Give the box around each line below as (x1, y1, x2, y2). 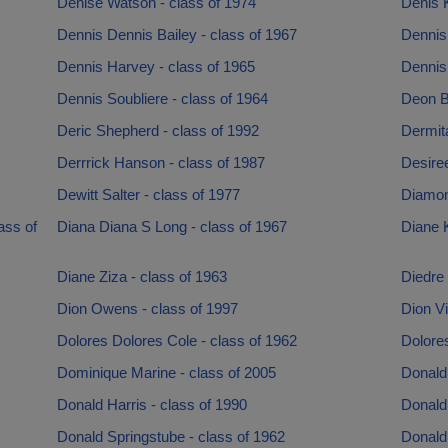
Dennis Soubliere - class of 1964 (56, 90, 268, 107)
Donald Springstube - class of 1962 (56, 428, 285, 445)
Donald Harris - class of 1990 (56, 396, 247, 413)
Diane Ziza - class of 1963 (56, 268, 227, 285)
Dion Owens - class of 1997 (56, 300, 238, 317)
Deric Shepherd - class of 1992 (56, 122, 259, 139)
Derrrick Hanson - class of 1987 (56, 154, 265, 171)
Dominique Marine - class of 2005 (56, 364, 276, 381)
